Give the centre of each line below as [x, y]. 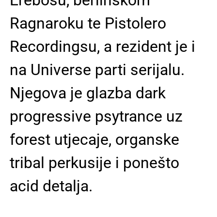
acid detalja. [51, 186]
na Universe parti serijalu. [97, 70]
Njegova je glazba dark [88, 93]
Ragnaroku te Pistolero [88, 23]
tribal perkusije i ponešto [94, 163]
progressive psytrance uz [96, 116]
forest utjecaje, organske [94, 139]
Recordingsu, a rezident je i [102, 46]
